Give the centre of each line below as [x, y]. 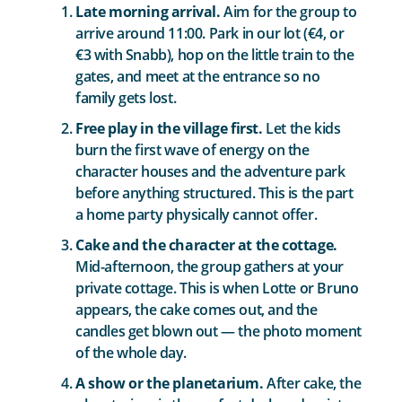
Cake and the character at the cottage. [206, 245]
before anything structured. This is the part [214, 192]
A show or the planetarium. [170, 383]
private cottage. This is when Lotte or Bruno [217, 288]
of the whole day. [131, 352]
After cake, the [312, 383]
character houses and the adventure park [210, 171]
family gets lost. [126, 97]
